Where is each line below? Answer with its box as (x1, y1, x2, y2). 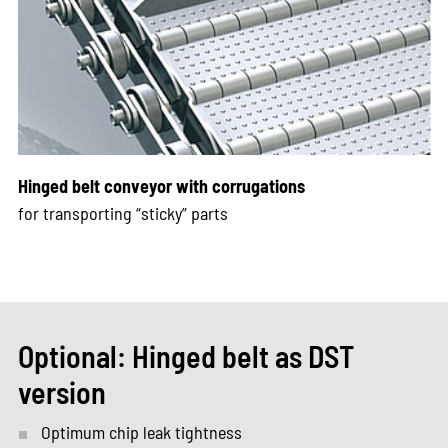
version (17, 373, 106, 410)
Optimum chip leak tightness (40, 420, 242, 443)
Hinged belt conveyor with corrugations (17, 174, 305, 197)
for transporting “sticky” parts (17, 201, 228, 224)
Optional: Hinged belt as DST (17, 337, 354, 374)
